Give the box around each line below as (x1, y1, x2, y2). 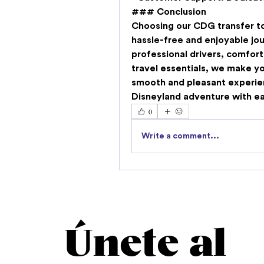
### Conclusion (131, 7, 206, 17)
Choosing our (131, 21, 193, 31)
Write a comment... (141, 131, 219, 140)
